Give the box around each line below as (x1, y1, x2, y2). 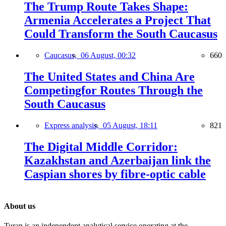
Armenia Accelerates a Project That (24, 13, 211, 27)
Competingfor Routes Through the (24, 83, 203, 97)
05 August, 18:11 (103, 121, 157, 130)
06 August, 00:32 (81, 50, 136, 60)
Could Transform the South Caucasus (24, 27, 217, 40)
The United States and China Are (24, 70, 195, 83)
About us (4, 201, 35, 210)
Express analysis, (44, 121, 103, 130)
